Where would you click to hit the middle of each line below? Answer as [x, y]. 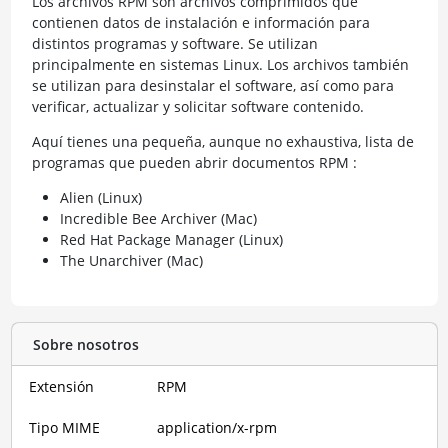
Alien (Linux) [100, 197]
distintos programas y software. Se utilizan [174, 43]
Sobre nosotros [85, 344]
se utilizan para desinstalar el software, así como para [212, 85]
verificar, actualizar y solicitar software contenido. [197, 106]
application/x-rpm [217, 427]
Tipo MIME [64, 427]
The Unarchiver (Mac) [131, 260]
